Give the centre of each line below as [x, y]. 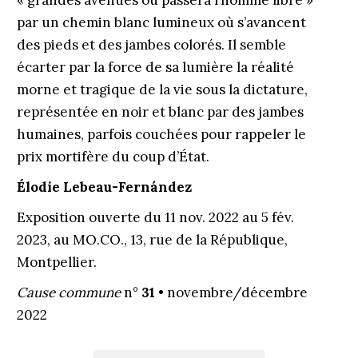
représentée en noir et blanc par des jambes [160, 112]
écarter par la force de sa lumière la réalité [155, 67]
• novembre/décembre [231, 292]
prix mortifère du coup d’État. [113, 157]
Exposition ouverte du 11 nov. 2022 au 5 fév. [155, 217]
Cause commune [68, 292]
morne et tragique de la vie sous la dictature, [162, 89]
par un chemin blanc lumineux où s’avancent [161, 22]
